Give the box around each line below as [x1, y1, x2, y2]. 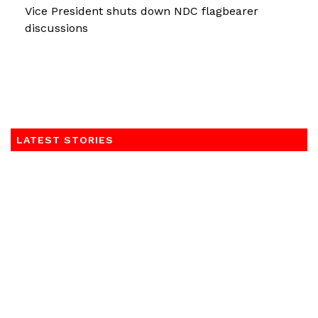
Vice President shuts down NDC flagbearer [25, 4, 258, 18]
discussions [25, 21, 88, 35]
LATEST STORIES [16, 134, 114, 146]
